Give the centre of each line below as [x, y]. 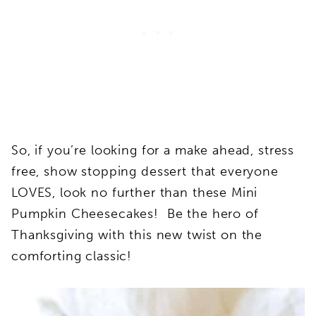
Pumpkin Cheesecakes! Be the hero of [135, 213]
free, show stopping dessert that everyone [145, 171]
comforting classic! [72, 256]
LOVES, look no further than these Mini [135, 192]
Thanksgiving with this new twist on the [137, 235]
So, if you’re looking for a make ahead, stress [153, 150]
